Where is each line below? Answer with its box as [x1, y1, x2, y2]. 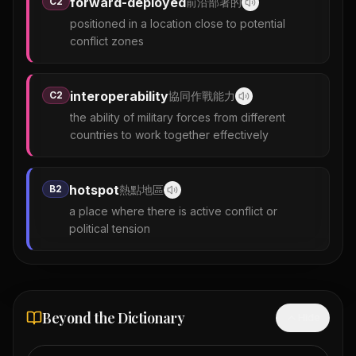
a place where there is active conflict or [69, 204, 277, 218]
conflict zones [70, 34, 144, 48]
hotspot [69, 182, 119, 198]
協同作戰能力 [168, 89, 235, 103]
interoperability [70, 88, 168, 104]
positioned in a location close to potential [70, 17, 285, 30]
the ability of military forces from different [70, 110, 285, 124]
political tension [69, 222, 150, 235]
